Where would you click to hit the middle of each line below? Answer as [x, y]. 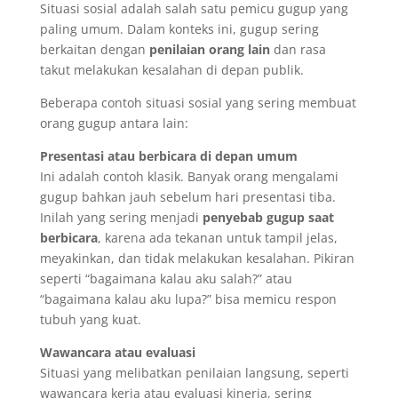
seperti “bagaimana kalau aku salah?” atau [166, 279]
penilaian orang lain [209, 50]
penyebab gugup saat [268, 218]
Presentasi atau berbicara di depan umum [168, 156]
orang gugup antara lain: [114, 123]
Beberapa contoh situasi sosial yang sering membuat [198, 103]
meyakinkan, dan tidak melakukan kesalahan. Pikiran [197, 259]
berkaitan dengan [94, 50]
